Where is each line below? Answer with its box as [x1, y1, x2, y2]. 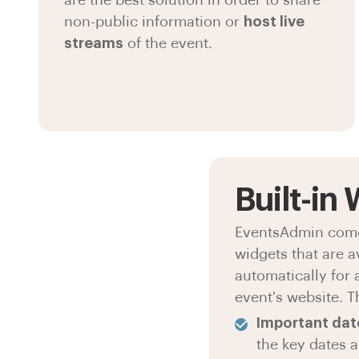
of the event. [123, 36, 213, 51]
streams [64, 36, 124, 51]
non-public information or [64, 14, 244, 30]
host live [244, 14, 305, 30]
